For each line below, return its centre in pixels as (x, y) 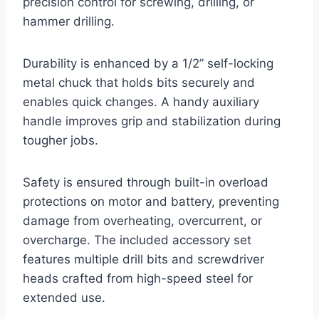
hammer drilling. (69, 21)
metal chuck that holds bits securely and (139, 82)
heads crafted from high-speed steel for (138, 278)
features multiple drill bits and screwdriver (143, 259)
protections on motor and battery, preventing (151, 201)
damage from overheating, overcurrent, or (142, 220)
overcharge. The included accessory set (137, 240)
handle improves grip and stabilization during (152, 121)
